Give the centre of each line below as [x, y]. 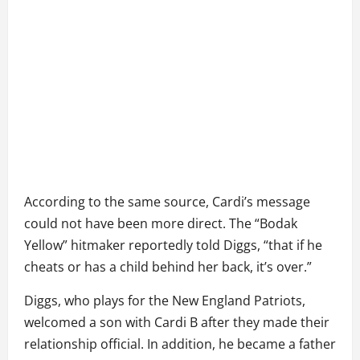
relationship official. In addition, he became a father [180, 344]
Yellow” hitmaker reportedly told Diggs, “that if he [173, 245]
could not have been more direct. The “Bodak [161, 224]
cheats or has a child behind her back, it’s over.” [168, 267]
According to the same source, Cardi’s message [167, 202]
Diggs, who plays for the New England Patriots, [165, 301]
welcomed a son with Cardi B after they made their [177, 323]
